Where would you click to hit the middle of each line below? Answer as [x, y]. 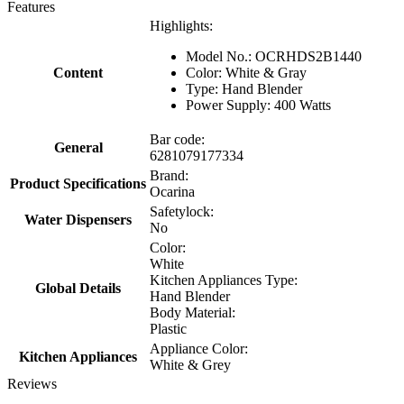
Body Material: [193, 312]
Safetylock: [182, 211]
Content [78, 72]
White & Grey [190, 364]
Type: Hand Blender [244, 88]
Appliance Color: [199, 348]
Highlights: [181, 25]
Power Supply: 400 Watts [258, 105]
